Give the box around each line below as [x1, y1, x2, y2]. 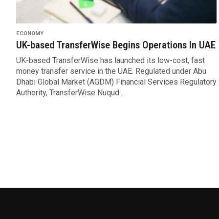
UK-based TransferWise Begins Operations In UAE [16, 39, 216, 51]
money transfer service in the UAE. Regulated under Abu [16, 66, 206, 76]
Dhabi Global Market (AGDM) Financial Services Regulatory [16, 77, 217, 87]
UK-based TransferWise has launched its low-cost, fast [16, 56, 205, 66]
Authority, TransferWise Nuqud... [16, 88, 124, 98]
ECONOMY [16, 30, 44, 37]
